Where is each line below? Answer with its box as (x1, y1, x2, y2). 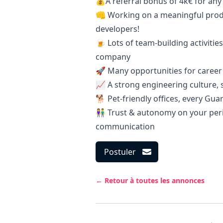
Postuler (104, 146, 136, 157)
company (96, 51, 130, 62)
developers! (96, 23, 139, 34)
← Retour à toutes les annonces (96, 176, 205, 185)
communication (96, 121, 155, 132)
